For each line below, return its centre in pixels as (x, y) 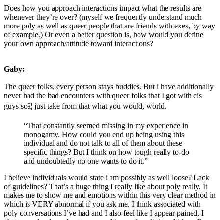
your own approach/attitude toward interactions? (79, 43)
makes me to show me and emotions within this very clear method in (110, 195)
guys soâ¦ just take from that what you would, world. (85, 106)
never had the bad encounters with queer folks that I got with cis (103, 95)
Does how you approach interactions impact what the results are (103, 8)
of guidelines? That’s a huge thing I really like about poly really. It (106, 186)
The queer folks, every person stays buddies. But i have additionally (109, 86)
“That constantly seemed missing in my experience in (106, 125)
